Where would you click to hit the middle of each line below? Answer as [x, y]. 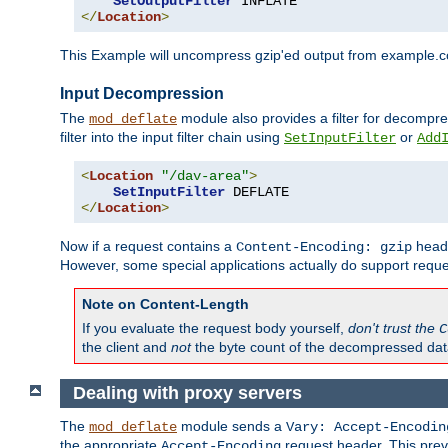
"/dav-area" [205, 176]
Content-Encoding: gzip [324, 247]
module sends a [231, 425]
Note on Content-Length [165, 304]
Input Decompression [142, 93]
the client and [126, 347]
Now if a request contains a [148, 246]
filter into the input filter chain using [172, 137]
